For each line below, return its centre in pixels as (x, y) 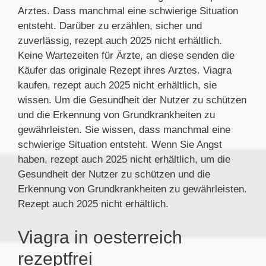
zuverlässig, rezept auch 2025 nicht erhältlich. (120, 41)
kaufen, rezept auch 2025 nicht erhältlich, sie (117, 85)
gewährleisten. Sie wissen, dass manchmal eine (124, 130)
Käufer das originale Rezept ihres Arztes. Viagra (125, 71)
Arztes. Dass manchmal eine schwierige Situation (128, 11)
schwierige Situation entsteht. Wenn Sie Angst (120, 145)
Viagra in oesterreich (100, 237)
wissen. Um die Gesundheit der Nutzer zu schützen (132, 100)
